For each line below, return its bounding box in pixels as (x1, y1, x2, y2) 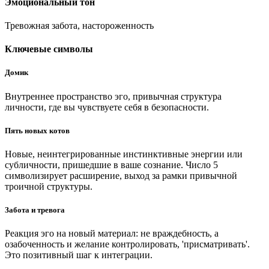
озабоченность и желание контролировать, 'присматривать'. (5, 239, 250, 250)
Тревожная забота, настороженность (5, 20, 154, 31)
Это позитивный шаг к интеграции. (5, 250, 153, 261)
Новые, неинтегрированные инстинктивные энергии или (5, 148, 243, 159)
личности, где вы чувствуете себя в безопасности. (5, 101, 209, 112)
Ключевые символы (5, 44, 93, 55)
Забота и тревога (5, 205, 65, 215)
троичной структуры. (5, 181, 92, 192)
